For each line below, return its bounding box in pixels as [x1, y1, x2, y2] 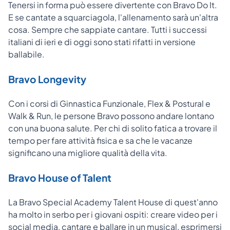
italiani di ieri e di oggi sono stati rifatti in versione [8, 36, 196, 47]
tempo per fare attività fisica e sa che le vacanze [8, 135, 193, 146]
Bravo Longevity [8, 72, 86, 85]
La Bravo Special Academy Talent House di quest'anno [8, 196, 218, 207]
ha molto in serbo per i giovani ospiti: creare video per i [8, 208, 218, 220]
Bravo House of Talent [8, 171, 111, 184]
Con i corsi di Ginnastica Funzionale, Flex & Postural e [8, 98, 210, 109]
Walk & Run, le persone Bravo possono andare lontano [8, 110, 214, 121]
